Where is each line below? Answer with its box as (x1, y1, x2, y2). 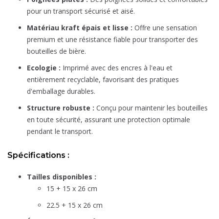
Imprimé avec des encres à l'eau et (61, 63, 173, 73)
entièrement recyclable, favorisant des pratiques (27, 75, 179, 85)
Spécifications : (7, 151, 69, 160)
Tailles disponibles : (27, 172, 96, 182)
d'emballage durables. (27, 87, 95, 96)
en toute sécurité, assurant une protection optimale (27, 115, 190, 125)
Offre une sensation (132, 23, 197, 33)
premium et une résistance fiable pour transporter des (27, 35, 198, 44)
